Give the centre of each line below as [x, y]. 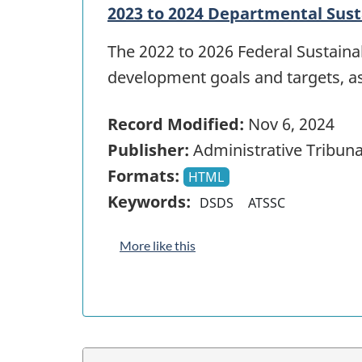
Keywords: [149, 202]
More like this [158, 246]
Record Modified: [176, 124]
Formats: [143, 176]
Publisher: [148, 150]
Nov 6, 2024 [289, 124]
